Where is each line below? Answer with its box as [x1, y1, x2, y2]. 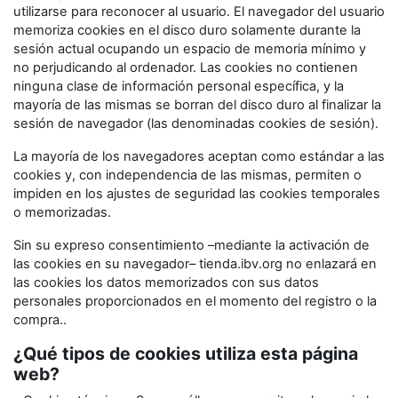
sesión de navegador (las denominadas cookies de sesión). [13, 115, 378, 131]
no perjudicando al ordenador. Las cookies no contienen [13, 60, 358, 76]
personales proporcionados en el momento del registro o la [13, 293, 377, 309]
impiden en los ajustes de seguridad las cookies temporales [13, 186, 380, 202]
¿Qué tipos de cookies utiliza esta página [13, 343, 358, 364]
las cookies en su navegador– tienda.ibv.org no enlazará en [13, 256, 377, 272]
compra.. [13, 312, 67, 328]
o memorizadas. [13, 204, 111, 220]
